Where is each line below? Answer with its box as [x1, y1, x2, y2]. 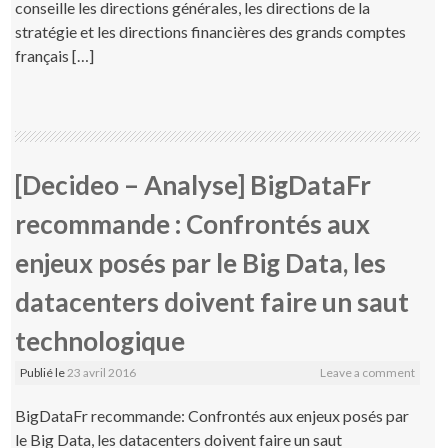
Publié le [20, 364, 68, 380]
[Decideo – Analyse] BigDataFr [15, 168, 372, 201]
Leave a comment [319, 364, 415, 380]
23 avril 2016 [67, 364, 137, 380]
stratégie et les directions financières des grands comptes [15, 21, 407, 41]
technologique [15, 324, 186, 357]
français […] [15, 45, 95, 65]
